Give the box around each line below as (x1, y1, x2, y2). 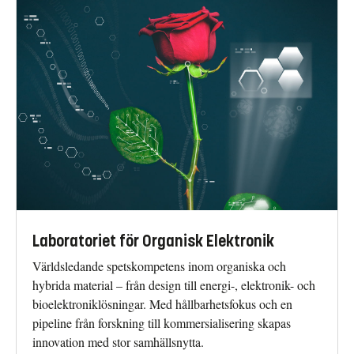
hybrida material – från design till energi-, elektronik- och (32, 276, 315, 293)
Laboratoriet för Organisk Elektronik (32, 231, 274, 251)
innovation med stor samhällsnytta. (32, 333, 204, 350)
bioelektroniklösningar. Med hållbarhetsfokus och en (32, 295, 292, 312)
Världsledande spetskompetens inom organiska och (32, 257, 286, 274)
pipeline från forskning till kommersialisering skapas (32, 314, 291, 331)
